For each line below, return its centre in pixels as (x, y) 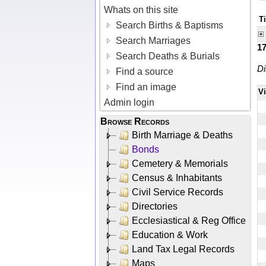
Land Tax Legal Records (183, 249)
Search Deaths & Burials (167, 56)
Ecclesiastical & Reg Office (189, 220)
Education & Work (170, 235)
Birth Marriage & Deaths (182, 135)
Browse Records (135, 121)
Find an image (145, 87)
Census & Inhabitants (177, 178)
